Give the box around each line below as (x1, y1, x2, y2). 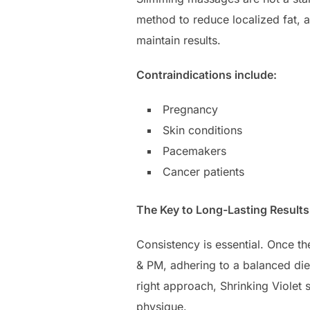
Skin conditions (163, 123, 246, 138)
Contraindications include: (136, 68, 277, 82)
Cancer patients (163, 165, 244, 179)
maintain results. (136, 33, 221, 48)
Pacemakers (163, 144, 226, 158)
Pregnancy (163, 102, 218, 117)
